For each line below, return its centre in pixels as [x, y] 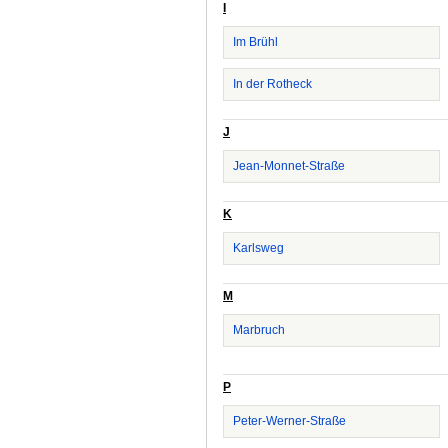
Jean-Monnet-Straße [289, 166]
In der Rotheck [272, 84]
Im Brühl [255, 42]
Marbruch [259, 330]
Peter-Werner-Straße [289, 421]
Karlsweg [258, 248]
